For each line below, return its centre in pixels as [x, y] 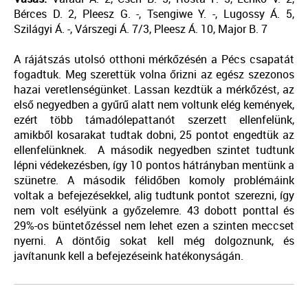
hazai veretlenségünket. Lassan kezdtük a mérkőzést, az [154, 90]
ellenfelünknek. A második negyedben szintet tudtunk [154, 150]
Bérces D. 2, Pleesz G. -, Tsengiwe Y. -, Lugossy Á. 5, [154, 14]
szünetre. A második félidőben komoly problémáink [154, 180]
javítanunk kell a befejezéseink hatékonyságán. [129, 256]
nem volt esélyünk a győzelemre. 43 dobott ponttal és [154, 211]
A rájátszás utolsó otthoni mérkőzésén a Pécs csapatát [154, 59]
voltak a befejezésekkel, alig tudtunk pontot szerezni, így [154, 196]
